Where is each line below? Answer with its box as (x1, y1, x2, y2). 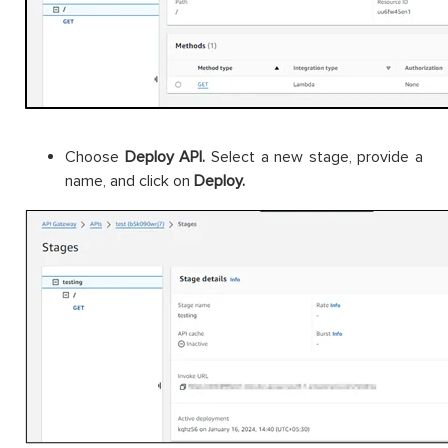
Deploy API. (119, 146, 211, 167)
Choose (65, 146, 119, 167)
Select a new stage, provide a (210, 146, 423, 167)
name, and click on (65, 170, 194, 191)
